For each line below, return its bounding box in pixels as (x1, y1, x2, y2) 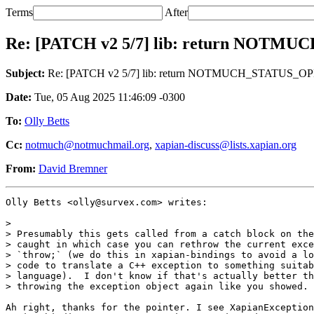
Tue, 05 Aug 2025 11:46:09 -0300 (32, 90, 185, 103)
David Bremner (39, 162, 107, 175)
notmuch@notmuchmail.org (25, 138, 149, 151)
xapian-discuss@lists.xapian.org (155, 138, 296, 151)
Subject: (6, 67, 45, 79)
